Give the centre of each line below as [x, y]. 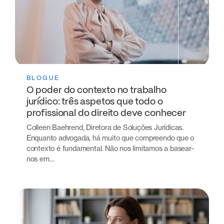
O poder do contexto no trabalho [96, 91]
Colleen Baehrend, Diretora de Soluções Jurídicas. [105, 127]
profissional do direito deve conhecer [107, 114]
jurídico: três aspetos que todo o [94, 102]
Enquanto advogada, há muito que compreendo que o [110, 137]
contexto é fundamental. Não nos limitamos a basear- [110, 148]
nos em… [40, 158]
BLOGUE [43, 78]
